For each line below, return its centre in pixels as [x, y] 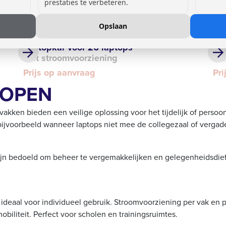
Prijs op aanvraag [59, 73]
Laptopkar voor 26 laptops [78, 48]
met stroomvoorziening [70, 58]
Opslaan [113, 26]
